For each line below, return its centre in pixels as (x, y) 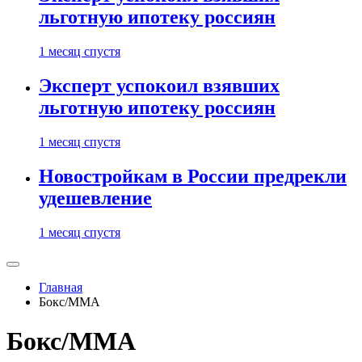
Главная (61, 287)
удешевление (95, 198)
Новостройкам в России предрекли (193, 176)
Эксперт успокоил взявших (159, 85)
